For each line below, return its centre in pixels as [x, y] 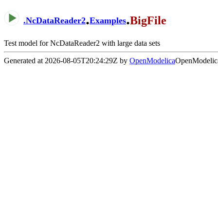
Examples [108, 21]
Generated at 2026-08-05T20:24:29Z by [67, 60]
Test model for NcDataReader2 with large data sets [82, 43]
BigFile [148, 21]
